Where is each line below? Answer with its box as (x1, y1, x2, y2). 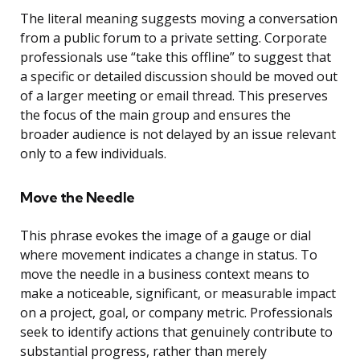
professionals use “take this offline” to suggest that (20, 48, 331, 67)
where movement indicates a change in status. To (20, 246, 317, 264)
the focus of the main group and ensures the (20, 106, 291, 125)
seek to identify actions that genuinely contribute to (20, 323, 333, 342)
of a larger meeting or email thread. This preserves (20, 87, 328, 105)
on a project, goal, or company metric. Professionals (20, 304, 333, 322)
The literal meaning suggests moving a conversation (20, 10, 337, 28)
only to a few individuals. (20, 145, 166, 163)
